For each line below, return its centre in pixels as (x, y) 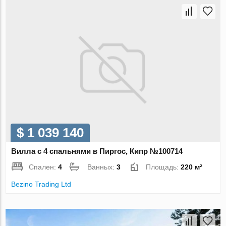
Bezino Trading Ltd (41, 184)
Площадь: (163, 167)
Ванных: (102, 167)
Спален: (44, 167)
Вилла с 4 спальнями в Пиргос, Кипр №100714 (97, 151)
